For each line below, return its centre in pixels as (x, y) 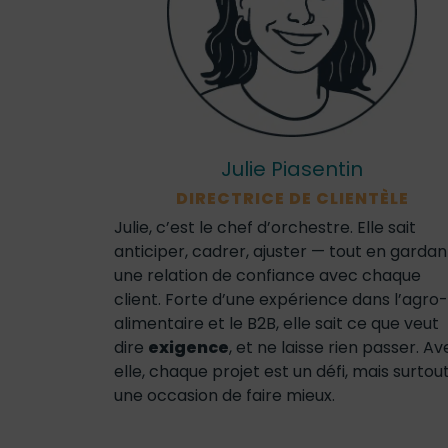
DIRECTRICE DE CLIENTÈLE (292, 198)
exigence (188, 347)
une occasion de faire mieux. (224, 395)
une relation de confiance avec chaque (267, 275)
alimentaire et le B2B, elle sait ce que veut (276, 323)
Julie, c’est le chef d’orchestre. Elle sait (265, 227)
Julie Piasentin (292, 169)
